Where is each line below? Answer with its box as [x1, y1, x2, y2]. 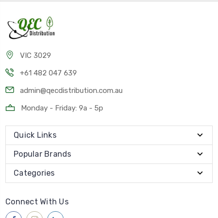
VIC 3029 [20, 51, 51, 60]
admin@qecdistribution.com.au [20, 86, 123, 95]
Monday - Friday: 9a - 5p [21, 104, 103, 113]
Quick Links [14, 130, 56, 140]
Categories [14, 168, 55, 178]
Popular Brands [14, 149, 72, 159]
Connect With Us [5, 197, 69, 207]
